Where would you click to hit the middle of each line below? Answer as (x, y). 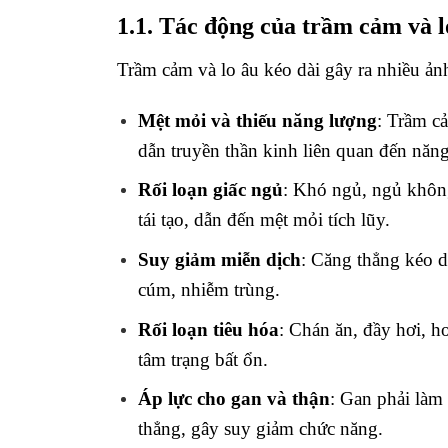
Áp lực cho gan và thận (233, 399)
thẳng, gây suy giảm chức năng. (260, 429)
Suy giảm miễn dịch (219, 259)
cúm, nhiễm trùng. (208, 289)
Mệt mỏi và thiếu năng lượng (257, 120)
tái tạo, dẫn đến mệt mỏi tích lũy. (263, 220)
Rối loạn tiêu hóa (208, 329)
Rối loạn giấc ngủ (210, 190)
